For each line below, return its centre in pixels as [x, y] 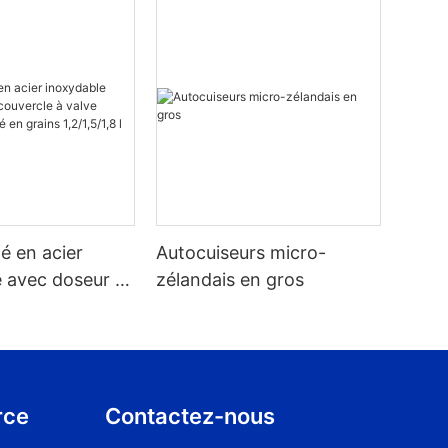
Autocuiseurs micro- [241, 253]
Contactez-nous [190, 416]
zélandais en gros [230, 280]
